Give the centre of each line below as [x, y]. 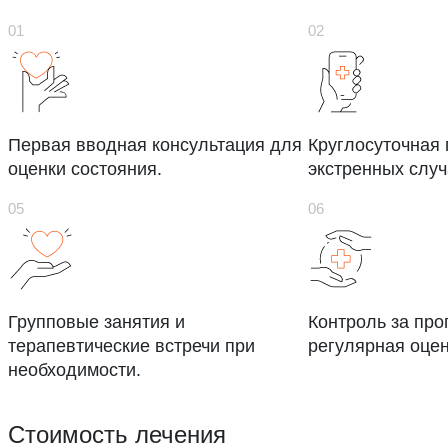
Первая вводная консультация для [155, 144]
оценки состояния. [85, 168]
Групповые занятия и [96, 322]
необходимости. [74, 370]
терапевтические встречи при [131, 346]
